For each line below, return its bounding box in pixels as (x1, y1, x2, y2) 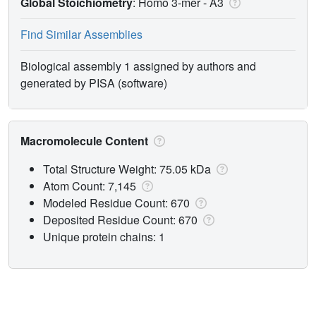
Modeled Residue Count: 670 (43, 194, 193, 211)
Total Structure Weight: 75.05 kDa (43, 160, 214, 177)
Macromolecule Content (20, 132, 151, 149)
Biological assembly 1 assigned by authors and (20, 57, 256, 74)
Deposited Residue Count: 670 (43, 211, 200, 228)
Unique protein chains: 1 (43, 228, 165, 245)
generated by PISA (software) (20, 74, 167, 91)
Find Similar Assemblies (20, 25, 142, 42)
